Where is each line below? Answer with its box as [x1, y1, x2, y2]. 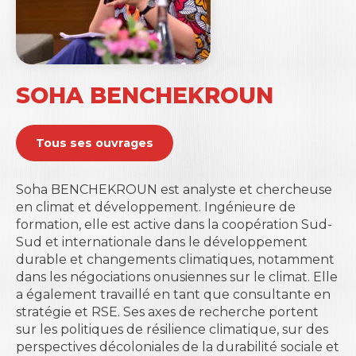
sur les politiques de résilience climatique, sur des [16, 321, 328, 337]
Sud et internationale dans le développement [16, 234, 308, 250]
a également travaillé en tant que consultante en [16, 286, 331, 302]
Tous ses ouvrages [36, 135, 153, 150]
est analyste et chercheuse [161, 181, 332, 197]
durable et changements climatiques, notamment [16, 251, 335, 267]
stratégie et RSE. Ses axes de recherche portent [16, 304, 319, 319]
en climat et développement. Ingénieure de [16, 199, 296, 215]
